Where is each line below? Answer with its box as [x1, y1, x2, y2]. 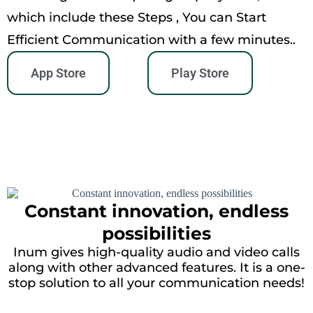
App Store [31, 66, 86, 81]
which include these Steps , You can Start [7, 10, 266, 26]
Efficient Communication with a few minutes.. [7, 32, 296, 48]
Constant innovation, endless [24, 200, 289, 221]
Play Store [171, 66, 230, 81]
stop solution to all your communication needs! [8, 275, 305, 291]
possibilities [102, 222, 211, 244]
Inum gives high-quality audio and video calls [13, 244, 300, 260]
